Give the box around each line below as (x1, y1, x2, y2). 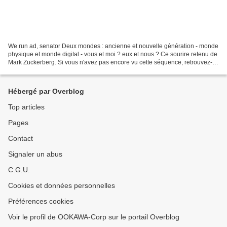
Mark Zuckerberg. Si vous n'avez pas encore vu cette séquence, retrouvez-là (8, 59, 217, 66)
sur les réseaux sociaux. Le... (8, 67, 88, 74)
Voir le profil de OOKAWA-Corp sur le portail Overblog (8, 213, 179, 221)
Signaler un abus (8, 150, 62, 159)
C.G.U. (8, 166, 30, 174)
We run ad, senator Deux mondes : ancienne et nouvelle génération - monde (8, 43, 218, 50)
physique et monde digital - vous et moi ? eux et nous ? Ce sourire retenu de (8, 51, 217, 58)
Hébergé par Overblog (8, 87, 84, 96)
